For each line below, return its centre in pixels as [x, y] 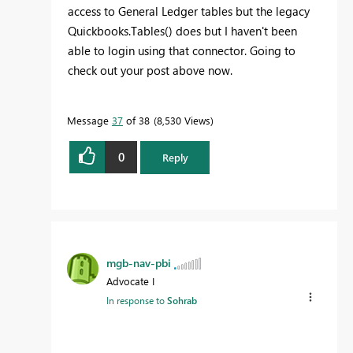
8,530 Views [184, 120]
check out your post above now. [150, 70]
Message [89, 120]
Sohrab [182, 300]
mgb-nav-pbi [139, 262]
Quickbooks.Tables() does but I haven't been [182, 30]
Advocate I [130, 281]
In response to [137, 300]
